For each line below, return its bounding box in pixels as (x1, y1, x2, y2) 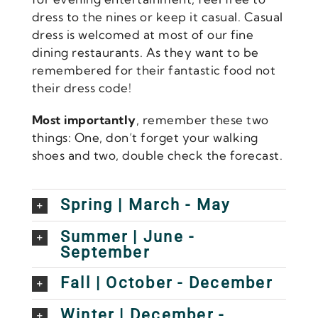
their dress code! (31, 79, 132, 95)
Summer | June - (60, 227, 195, 246)
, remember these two (136, 111, 269, 127)
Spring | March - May (60, 194, 231, 214)
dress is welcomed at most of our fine (31, 26, 254, 42)
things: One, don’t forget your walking (31, 129, 258, 145)
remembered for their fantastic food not (31, 62, 276, 77)
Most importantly (31, 111, 136, 127)
